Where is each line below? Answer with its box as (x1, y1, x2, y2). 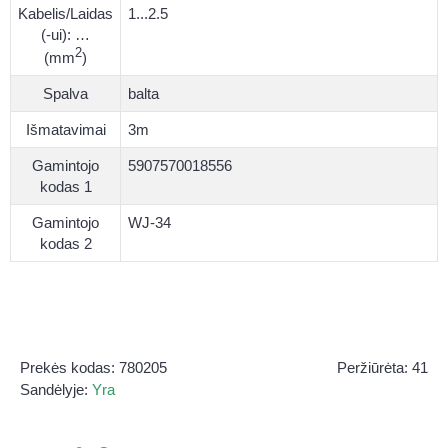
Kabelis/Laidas (18, 4, 113, 22)
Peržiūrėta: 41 (337, 358, 428, 376)
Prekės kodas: (20, 358, 119, 376)
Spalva (43, 84, 88, 102)
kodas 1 (39, 177, 92, 195)
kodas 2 (39, 234, 92, 252)
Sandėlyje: (20, 380, 92, 398)
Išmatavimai (25, 120, 106, 138)
